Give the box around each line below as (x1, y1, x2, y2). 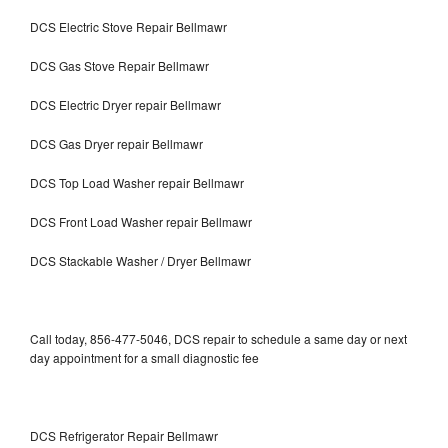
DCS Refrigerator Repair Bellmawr (30, 426, 218, 444)
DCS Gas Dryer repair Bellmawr (30, 134, 203, 152)
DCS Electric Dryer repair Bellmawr (30, 95, 221, 113)
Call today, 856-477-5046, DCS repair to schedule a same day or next (30, 329, 407, 347)
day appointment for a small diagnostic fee (30, 348, 259, 366)
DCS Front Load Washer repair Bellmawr (30, 212, 252, 230)
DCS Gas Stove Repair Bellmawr (30, 56, 209, 74)
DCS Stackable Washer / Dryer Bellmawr (30, 251, 251, 269)
